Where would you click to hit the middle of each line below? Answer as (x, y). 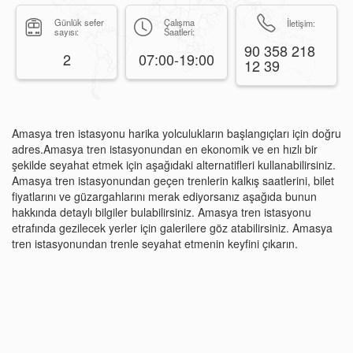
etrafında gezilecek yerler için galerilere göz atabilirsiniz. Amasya (172, 228)
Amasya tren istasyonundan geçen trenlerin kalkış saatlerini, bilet (173, 180)
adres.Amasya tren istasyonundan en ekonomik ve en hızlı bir (165, 149)
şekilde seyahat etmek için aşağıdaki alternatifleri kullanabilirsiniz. (174, 165)
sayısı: (67, 32)
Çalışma (180, 22)
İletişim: (301, 22)
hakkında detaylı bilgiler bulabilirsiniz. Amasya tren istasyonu (162, 212)
